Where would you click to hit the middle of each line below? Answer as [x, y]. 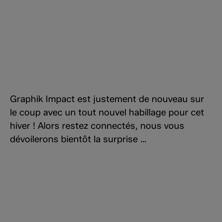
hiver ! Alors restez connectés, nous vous [97, 126]
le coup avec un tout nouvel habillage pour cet [107, 112]
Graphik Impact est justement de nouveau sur [107, 99]
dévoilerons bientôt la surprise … [78, 139]
